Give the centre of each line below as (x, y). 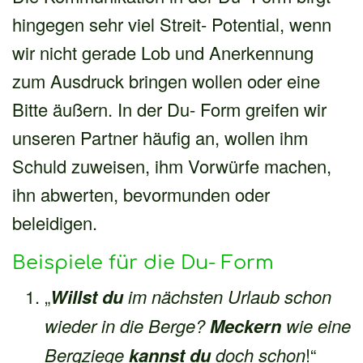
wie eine (316, 325)
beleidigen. (55, 222)
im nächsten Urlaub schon (227, 296)
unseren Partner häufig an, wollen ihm (160, 137)
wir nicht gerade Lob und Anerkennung (163, 52)
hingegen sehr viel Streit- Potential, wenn (172, 23)
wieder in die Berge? (125, 325)
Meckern (243, 325)
